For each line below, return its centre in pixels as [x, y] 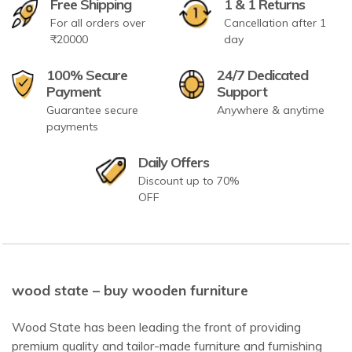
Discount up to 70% [189, 180]
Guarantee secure [93, 110]
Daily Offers [174, 162]
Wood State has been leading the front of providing [156, 326]
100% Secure [87, 75]
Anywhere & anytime [270, 110]
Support [242, 91]
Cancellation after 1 [275, 22]
